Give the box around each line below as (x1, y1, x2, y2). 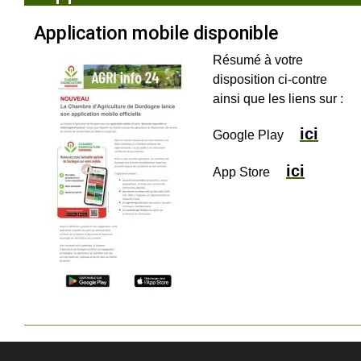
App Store (213, 165, 286, 180)
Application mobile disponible (34, 22, 278, 45)
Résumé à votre (213, 53, 303, 68)
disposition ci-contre (213, 73, 327, 87)
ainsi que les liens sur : (213, 92, 343, 106)
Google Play (213, 128, 293, 143)
